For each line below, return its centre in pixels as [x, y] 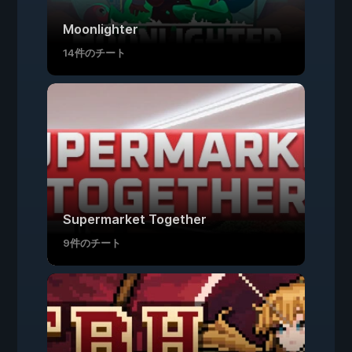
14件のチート [94, 53]
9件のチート [92, 243]
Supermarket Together [135, 219]
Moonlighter [101, 29]
